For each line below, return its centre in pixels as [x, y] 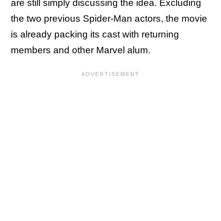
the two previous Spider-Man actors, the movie [109, 18]
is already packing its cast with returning [95, 34]
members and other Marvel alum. [81, 50]
